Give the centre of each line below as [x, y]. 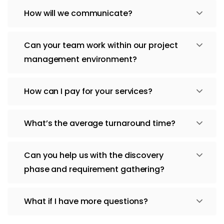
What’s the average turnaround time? [100, 123]
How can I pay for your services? [88, 91]
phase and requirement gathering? [94, 169]
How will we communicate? [78, 13]
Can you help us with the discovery [94, 155]
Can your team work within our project [101, 45]
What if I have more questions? [86, 201]
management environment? [80, 59]
